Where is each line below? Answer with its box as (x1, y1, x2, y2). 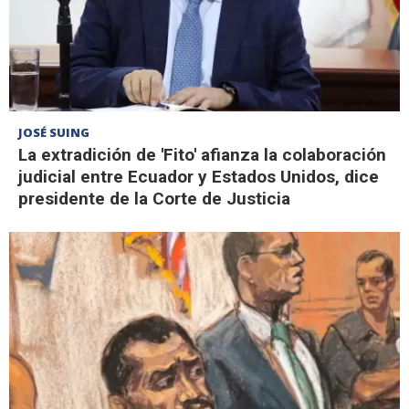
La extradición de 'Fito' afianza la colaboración (18, 143, 386, 165)
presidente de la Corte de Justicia (18, 187, 290, 209)
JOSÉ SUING (18, 123, 89, 141)
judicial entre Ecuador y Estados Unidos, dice (18, 165, 379, 187)
